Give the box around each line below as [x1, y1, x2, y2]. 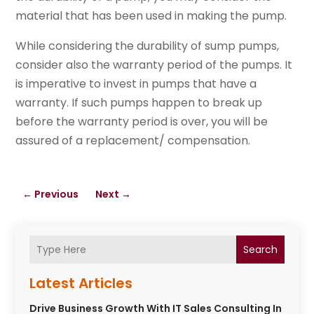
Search [243, 243, 278, 257]
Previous [34, 187, 79, 202]
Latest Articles [29, 273, 133, 294]
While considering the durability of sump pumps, [15, 38, 280, 55]
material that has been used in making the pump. [15, 8, 287, 25]
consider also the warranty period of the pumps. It [15, 57, 293, 74]
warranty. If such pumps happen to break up [15, 95, 263, 111]
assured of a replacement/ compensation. [15, 132, 251, 149]
